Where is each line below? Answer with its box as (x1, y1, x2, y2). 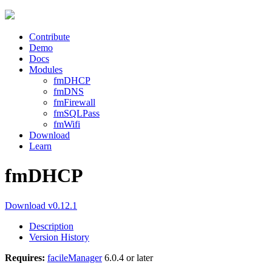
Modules (29, 64, 63, 75)
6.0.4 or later (102, 252, 153, 263)
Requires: (5, 252, 45, 263)
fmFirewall (53, 97, 95, 107)
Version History (29, 231, 89, 242)
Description (29, 220, 73, 231)
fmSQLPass (53, 108, 100, 118)
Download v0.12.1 (5, 200, 77, 211)
